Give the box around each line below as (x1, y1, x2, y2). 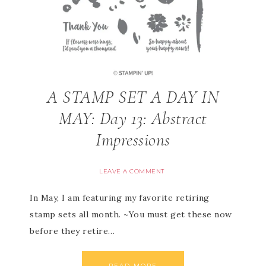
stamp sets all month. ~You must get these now (30, 209, 232, 220)
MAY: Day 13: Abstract (59, 107, 207, 129)
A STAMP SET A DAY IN (47, 86, 219, 108)
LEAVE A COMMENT (99, 167, 164, 175)
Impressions (96, 129, 170, 151)
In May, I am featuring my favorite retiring (30, 192, 210, 203)
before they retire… (30, 226, 115, 236)
